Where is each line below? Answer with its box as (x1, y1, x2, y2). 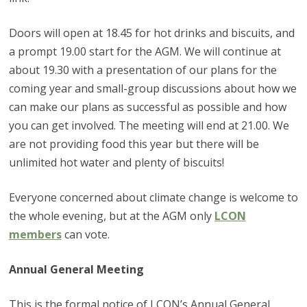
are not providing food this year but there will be (8, 136, 259, 151)
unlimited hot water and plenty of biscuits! (8, 154, 224, 170)
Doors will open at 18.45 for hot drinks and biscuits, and (8, 25, 295, 40)
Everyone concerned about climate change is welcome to (8, 189, 298, 205)
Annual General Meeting (8, 261, 144, 277)
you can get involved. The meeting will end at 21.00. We (8, 117, 289, 133)
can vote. (61, 226, 110, 242)
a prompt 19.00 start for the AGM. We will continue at (8, 43, 281, 59)
